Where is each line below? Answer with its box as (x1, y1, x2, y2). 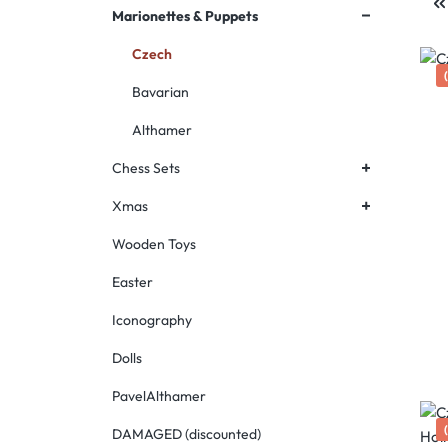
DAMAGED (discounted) (112, 425, 261, 443)
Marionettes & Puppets (112, 7, 258, 25)
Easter (112, 273, 153, 291)
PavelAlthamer (112, 387, 206, 405)
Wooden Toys (112, 235, 196, 253)
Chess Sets (112, 159, 180, 177)
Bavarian (132, 83, 189, 101)
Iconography (112, 311, 192, 329)
